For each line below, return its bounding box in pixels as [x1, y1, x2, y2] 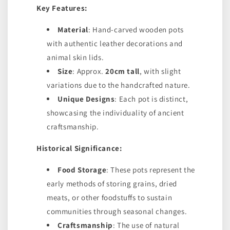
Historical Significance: [36, 143, 122, 153]
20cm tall [105, 66, 140, 76]
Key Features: [36, 3, 87, 13]
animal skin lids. [47, 52, 104, 62]
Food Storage [57, 165, 107, 175]
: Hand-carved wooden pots [88, 25, 184, 34]
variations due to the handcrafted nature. [47, 80, 190, 90]
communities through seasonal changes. [47, 206, 187, 216]
